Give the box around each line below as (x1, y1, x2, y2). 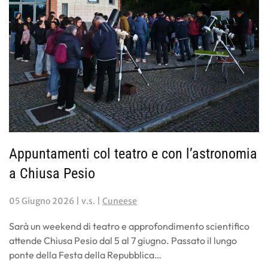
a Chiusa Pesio (9, 165, 95, 182)
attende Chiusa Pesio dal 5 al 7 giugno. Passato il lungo (9, 234, 237, 247)
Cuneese (102, 196, 137, 207)
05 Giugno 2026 (9, 196, 74, 207)
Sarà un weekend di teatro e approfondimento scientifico (9, 220, 249, 233)
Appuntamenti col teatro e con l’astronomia (9, 145, 257, 163)
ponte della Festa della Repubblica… (9, 249, 162, 261)
